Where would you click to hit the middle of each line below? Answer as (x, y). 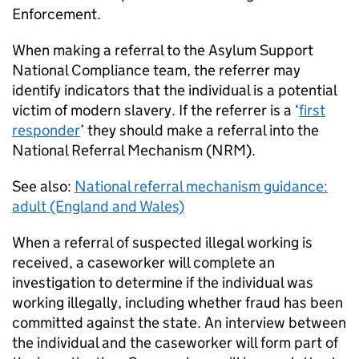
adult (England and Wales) (98, 207)
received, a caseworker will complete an (143, 263)
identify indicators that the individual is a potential (174, 91)
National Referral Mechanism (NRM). (134, 151)
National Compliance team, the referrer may (156, 71)
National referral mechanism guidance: (201, 187)
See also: (43, 187)
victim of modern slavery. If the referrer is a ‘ (155, 111)
